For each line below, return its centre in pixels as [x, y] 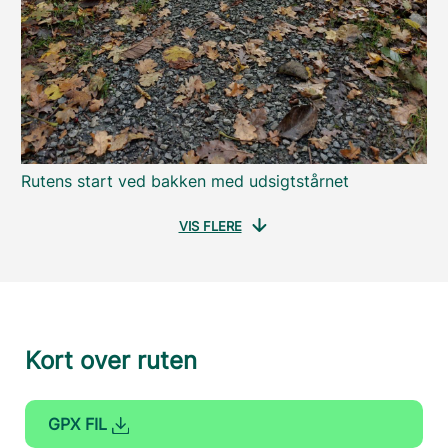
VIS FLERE [210, 226]
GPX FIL [80, 424]
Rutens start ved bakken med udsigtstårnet [185, 181]
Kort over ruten [111, 361]
